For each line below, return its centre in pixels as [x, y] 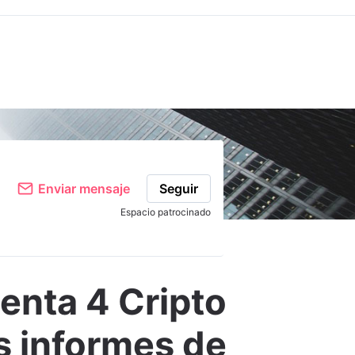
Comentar [39, 132]
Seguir [178, 188]
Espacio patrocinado [165, 212]
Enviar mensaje [84, 188]
